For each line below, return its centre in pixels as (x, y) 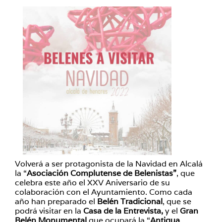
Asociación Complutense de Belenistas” (102, 173)
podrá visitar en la (49, 211)
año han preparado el (56, 201)
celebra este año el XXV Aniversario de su (92, 182)
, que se (177, 201)
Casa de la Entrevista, (123, 211)
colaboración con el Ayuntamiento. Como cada (104, 192)
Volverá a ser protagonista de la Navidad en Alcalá (109, 164)
